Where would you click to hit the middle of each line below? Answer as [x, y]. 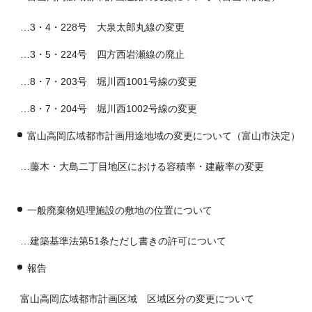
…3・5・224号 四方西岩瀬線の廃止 [97, 55]
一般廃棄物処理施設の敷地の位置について [120, 211]
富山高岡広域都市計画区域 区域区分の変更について [132, 299]
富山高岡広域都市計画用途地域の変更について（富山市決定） [164, 136]
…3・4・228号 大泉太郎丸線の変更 [97, 28]
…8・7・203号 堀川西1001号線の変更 [104, 82]
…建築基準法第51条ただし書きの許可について [118, 242]
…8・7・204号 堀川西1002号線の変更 [104, 109]
